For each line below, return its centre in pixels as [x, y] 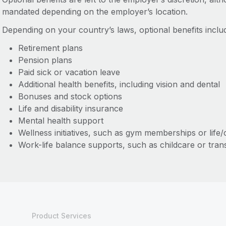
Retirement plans [50, 48]
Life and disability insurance [70, 108]
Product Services [61, 216]
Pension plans [45, 60]
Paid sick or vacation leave [69, 72]
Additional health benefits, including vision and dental [119, 84]
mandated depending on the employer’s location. [95, 12]
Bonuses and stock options [70, 96]
